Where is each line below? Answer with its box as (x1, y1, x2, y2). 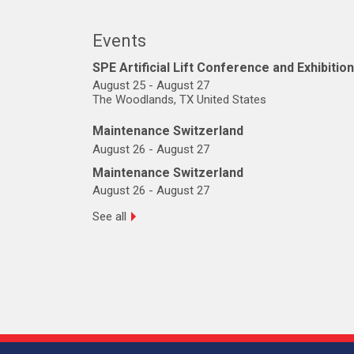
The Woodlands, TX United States (92, 92, 266, 107)
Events (92, 30, 146, 51)
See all (92, 209, 126, 224)
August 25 (92, 78, 145, 93)
